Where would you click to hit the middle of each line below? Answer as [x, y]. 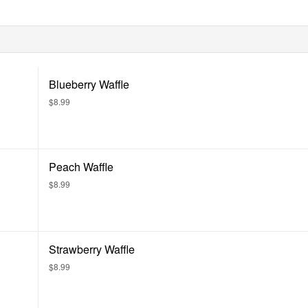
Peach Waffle [81, 167]
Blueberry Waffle [89, 84]
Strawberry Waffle [92, 249]
